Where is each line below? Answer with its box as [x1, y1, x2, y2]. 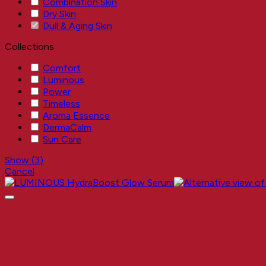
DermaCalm [43, 121, 91, 133]
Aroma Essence [43, 109, 110, 121]
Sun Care [43, 133, 81, 145]
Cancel [5, 165, 34, 177]
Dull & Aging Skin [43, 20, 112, 31]
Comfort [43, 62, 81, 74]
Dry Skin [43, 8, 76, 20]
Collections [5, 40, 54, 52]
